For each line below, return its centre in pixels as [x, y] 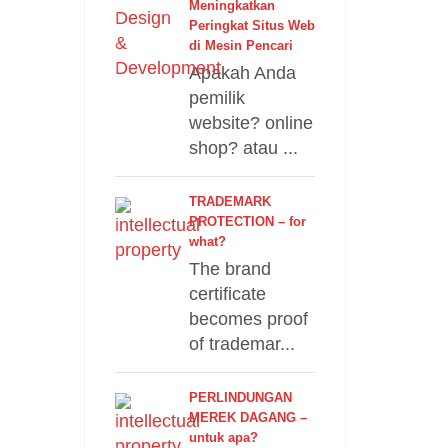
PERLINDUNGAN [240, 397]
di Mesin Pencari [240, 45]
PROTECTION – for [247, 221]
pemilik [216, 98]
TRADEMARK [229, 201]
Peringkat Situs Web [251, 25]
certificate [227, 294]
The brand [229, 269]
